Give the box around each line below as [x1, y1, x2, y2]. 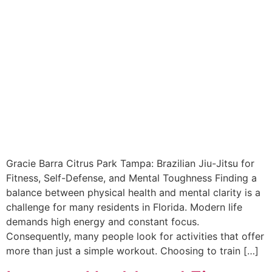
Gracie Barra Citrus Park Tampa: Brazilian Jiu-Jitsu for [6, 157, 254, 170]
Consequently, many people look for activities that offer [6, 230, 264, 243]
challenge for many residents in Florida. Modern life [6, 201, 242, 214]
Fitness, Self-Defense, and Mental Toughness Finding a [6, 172, 257, 185]
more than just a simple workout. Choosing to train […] [6, 245, 259, 257]
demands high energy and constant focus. [6, 216, 199, 228]
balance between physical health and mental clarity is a [6, 186, 260, 199]
